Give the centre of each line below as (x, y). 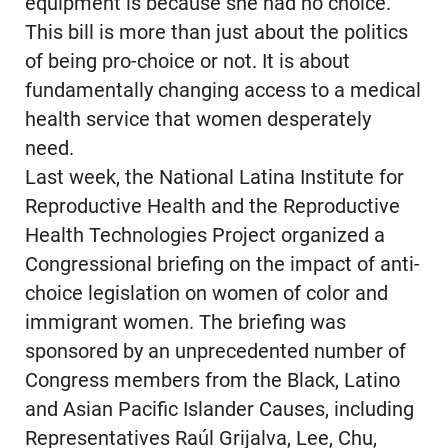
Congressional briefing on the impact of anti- (222, 265)
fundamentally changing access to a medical (222, 91)
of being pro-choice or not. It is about (187, 62)
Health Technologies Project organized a (204, 236)
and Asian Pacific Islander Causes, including (219, 410)
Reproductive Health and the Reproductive (212, 207)
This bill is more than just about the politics (216, 33)
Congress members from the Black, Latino (212, 381)
